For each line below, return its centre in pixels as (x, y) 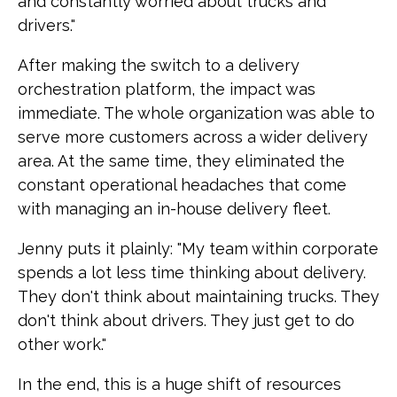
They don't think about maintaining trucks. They (198, 296)
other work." (62, 344)
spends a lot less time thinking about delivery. (192, 272)
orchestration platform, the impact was (167, 89)
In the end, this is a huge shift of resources (179, 384)
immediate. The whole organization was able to (196, 113)
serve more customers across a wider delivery (193, 136)
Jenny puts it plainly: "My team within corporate (198, 248)
